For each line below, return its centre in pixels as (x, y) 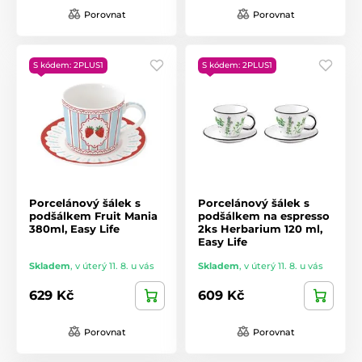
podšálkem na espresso (264, 215)
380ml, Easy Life (74, 228)
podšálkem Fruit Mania (93, 215)
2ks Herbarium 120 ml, (260, 228)
